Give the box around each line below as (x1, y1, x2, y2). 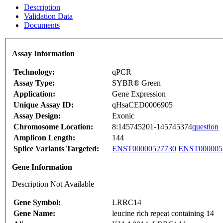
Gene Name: (13, 209, 55, 218)
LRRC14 (112, 198, 141, 207)
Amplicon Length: (13, 133, 75, 142)
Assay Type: (13, 79, 55, 88)
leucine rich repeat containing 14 (112, 209, 214, 218)
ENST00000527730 (112, 144, 176, 153)
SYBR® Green (112, 79, 161, 88)
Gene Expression (112, 90, 166, 99)
